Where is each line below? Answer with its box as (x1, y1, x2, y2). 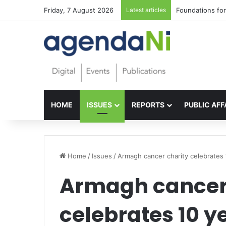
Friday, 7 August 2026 (44, 6, 114, 14)
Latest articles (126, 6, 166, 14)
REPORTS (132, 100, 164, 109)
